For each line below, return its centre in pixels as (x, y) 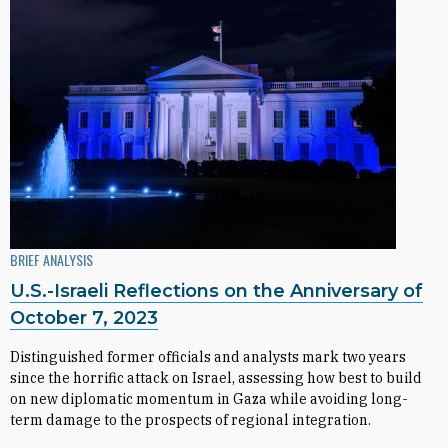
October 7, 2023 (84, 318)
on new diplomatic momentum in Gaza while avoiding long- (209, 399)
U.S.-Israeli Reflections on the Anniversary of (216, 291)
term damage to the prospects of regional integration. (190, 420)
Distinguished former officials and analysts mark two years (208, 357)
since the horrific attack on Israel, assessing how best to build (216, 378)
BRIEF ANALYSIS (51, 259)
